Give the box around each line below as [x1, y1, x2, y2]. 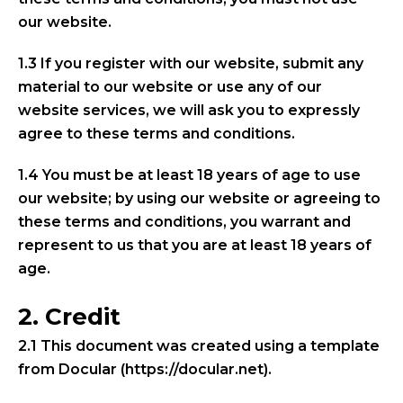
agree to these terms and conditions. [18, 124, 295, 142]
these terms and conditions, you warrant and [18, 212, 351, 230]
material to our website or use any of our [18, 77, 322, 95]
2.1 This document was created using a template [18, 336, 380, 354]
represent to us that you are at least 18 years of [18, 236, 372, 254]
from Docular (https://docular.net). [18, 360, 272, 378]
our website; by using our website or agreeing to [18, 189, 381, 207]
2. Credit [18, 301, 121, 331]
